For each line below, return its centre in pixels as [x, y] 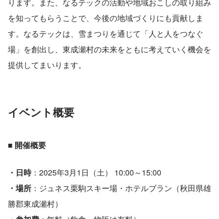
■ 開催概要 [27, 145]
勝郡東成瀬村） [35, 203]
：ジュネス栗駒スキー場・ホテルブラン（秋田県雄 [121, 188]
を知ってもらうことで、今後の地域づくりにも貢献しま [106, 18]
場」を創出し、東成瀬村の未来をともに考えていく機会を [109, 49]
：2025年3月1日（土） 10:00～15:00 [96, 172]
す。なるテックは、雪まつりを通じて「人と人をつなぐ [106, 33]
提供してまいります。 [47, 65]
